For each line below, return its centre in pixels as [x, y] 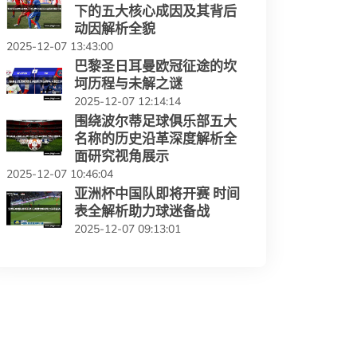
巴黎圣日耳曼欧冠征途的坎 [155, 66]
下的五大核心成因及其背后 [155, 11]
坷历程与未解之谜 [128, 84]
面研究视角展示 [122, 156]
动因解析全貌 [115, 29]
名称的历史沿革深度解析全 [155, 139]
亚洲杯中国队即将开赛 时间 [157, 194]
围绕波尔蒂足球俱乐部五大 [155, 121]
